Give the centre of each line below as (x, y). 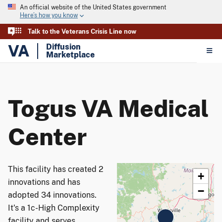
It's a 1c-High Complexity (54, 208)
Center (47, 137)
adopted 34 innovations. (52, 195)
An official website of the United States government (93, 7)
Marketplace (70, 55)
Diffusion (63, 47)
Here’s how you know (49, 16)
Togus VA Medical (108, 109)
